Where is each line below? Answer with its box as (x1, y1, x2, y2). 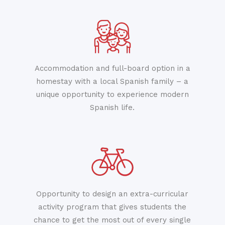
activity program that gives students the (38, 202, 187, 211)
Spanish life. (90, 102, 135, 112)
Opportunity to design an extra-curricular (36, 189, 189, 198)
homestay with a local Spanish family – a (36, 76, 189, 86)
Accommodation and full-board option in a (34, 63, 190, 73)
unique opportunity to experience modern (36, 89, 189, 99)
